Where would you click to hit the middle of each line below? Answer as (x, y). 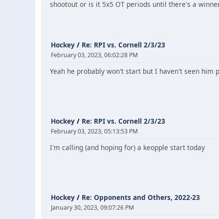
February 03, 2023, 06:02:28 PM (94, 55)
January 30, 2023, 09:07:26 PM (92, 208)
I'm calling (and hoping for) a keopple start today (127, 147)
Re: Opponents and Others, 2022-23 (141, 197)
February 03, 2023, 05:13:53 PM (94, 131)
